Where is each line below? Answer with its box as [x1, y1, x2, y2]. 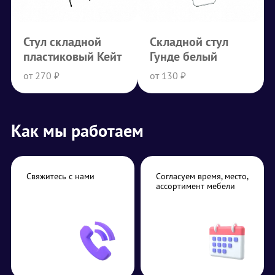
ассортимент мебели [156, 180, 235, 192]
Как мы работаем [11, 119, 144, 142]
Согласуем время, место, [156, 171, 248, 182]
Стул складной [23, 34, 101, 50]
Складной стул [150, 34, 228, 50]
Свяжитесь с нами [26, 171, 95, 182]
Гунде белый [150, 48, 217, 65]
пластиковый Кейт [23, 48, 122, 65]
